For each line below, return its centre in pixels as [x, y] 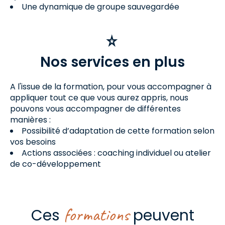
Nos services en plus [113, 62]
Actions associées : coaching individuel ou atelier [116, 153]
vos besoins [33, 142]
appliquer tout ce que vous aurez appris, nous [99, 98]
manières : [30, 120]
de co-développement [55, 164]
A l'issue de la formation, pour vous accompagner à [111, 87]
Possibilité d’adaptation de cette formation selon [118, 131]
